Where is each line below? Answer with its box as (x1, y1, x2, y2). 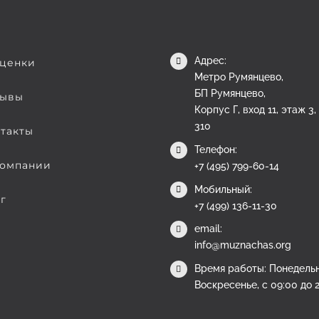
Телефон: (194, 143, 237, 155)
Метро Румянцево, (194, 71, 283, 83)
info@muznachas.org (194, 239, 291, 251)
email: (194, 223, 222, 235)
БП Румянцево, (194, 88, 266, 99)
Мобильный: (194, 183, 252, 195)
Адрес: (194, 55, 226, 66)
